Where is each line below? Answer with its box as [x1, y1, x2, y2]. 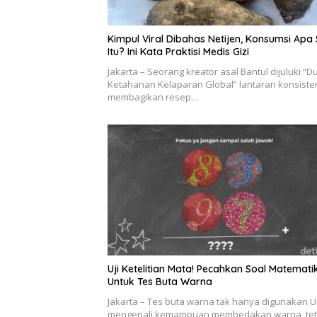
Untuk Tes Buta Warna [108, 275, 212, 289]
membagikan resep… [108, 90, 199, 103]
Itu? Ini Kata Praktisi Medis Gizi [108, 45, 249, 58]
